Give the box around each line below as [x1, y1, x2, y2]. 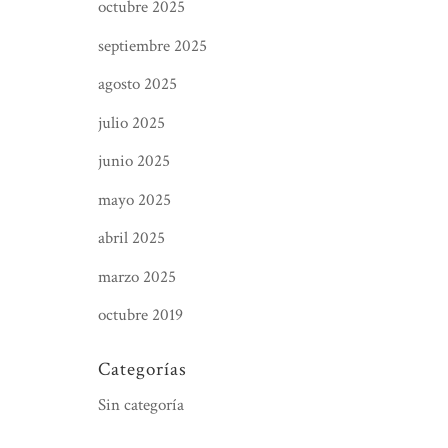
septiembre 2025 [98, 34, 207, 57]
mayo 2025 [98, 188, 171, 211]
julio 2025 [98, 111, 165, 134]
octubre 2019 [98, 304, 183, 326]
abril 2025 [98, 227, 165, 249]
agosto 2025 [98, 73, 177, 95]
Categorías [98, 357, 187, 382]
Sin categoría [98, 394, 184, 416]
